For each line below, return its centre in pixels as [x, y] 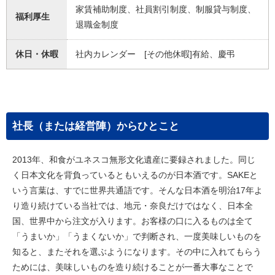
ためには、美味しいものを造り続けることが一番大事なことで [133, 267]
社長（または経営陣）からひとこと [96, 126]
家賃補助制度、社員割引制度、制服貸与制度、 [166, 9]
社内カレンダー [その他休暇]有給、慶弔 [155, 54]
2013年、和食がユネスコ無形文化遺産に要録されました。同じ [134, 160]
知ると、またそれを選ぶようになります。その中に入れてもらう [137, 252]
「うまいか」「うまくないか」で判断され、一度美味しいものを [137, 236]
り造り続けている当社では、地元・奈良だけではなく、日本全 [133, 206]
